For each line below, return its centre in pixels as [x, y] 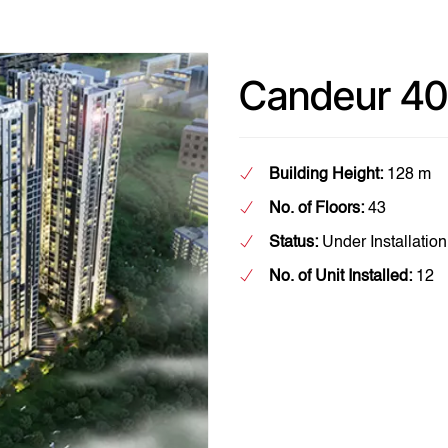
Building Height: [326, 175]
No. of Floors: [316, 209]
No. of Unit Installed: [340, 277]
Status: [293, 243]
